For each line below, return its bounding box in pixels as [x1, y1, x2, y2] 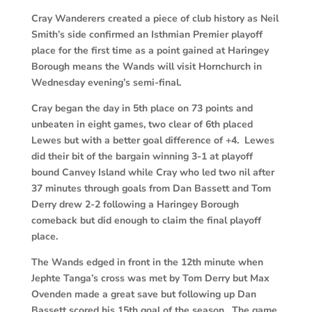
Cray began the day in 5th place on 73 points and [31, 102, 253, 116]
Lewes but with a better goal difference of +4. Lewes [31, 134, 274, 148]
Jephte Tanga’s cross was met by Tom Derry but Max [31, 272, 270, 286]
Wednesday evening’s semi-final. [31, 76, 181, 90]
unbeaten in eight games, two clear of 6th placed [31, 118, 253, 132]
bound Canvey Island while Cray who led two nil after [31, 166, 274, 180]
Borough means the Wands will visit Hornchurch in [31, 60, 262, 74]
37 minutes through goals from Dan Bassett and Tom [31, 182, 271, 196]
